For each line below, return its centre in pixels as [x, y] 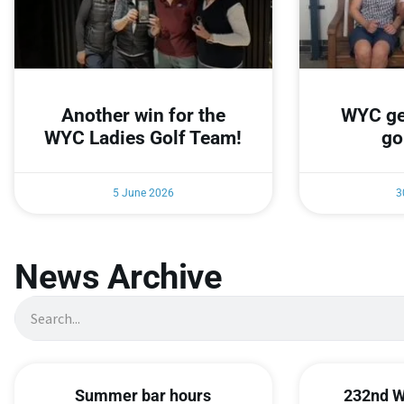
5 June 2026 [143, 193]
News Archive [118, 277]
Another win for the [143, 116]
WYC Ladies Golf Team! [143, 138]
